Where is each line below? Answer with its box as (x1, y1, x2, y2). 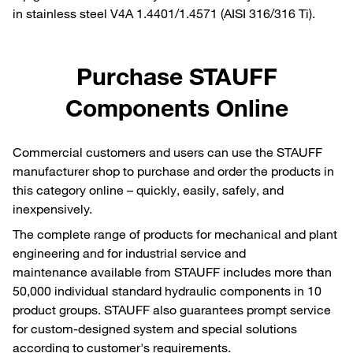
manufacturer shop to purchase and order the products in (13, 162, 334, 179)
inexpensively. (13, 200, 92, 217)
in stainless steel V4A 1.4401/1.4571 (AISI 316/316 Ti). (13, 5, 315, 21)
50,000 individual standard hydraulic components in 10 (13, 282, 321, 299)
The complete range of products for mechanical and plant (13, 225, 337, 242)
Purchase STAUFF (76, 61, 277, 91)
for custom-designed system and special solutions (13, 320, 297, 336)
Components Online (65, 92, 288, 122)
